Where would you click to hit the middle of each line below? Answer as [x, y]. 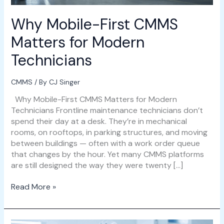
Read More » [33, 186]
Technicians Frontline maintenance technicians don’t [107, 110]
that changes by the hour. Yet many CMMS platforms [107, 154]
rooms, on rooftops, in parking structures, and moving [109, 132]
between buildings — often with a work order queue [105, 143]
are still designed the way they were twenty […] [97, 165]
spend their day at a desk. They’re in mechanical [99, 121]
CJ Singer [64, 82]
